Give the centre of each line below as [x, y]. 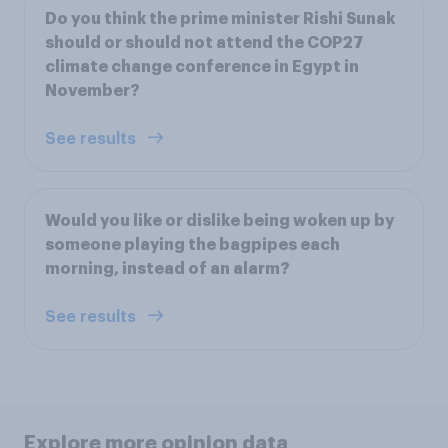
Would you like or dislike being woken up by [219, 221]
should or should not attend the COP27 [204, 43]
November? [92, 91]
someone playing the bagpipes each [192, 245]
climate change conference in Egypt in [202, 67]
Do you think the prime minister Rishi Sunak [220, 19]
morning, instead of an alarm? [167, 269]
